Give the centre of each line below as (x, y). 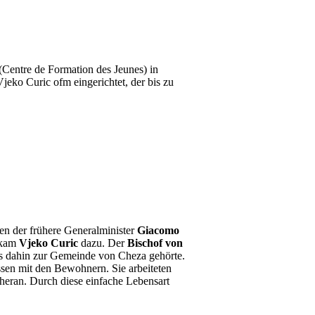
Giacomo (158, 230)
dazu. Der (103, 243)
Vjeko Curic (49, 243)
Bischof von (155, 243)
